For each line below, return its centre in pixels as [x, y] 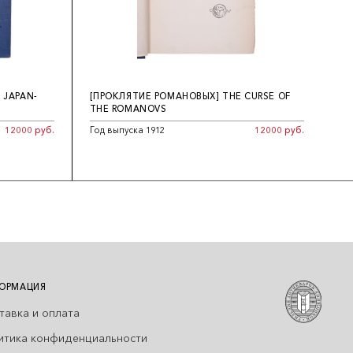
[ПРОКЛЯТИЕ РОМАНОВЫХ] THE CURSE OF [190, 97]
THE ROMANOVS [128, 109]
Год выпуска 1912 [127, 130]
